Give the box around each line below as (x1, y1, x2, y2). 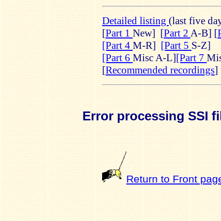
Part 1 (106, 27, 133, 39)
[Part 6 (102, 51, 133, 64)
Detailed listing (102, 14, 169, 27)
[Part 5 (161, 39, 191, 51)
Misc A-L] (133, 51, 176, 64)
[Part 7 (176, 51, 207, 64)
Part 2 (164, 27, 190, 39)
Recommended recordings (106, 64, 215, 76)
